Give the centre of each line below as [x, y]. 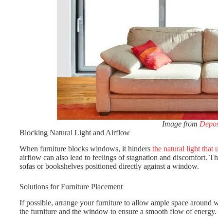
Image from [181, 124]
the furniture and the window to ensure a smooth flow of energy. [118, 211]
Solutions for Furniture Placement [71, 186]
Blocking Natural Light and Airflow [75, 132]
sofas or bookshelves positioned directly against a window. [109, 166]
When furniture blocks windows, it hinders [86, 148]
